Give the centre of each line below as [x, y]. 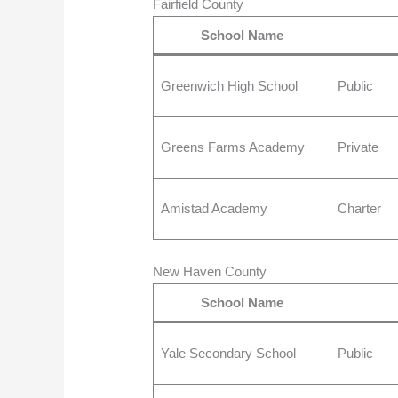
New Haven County [210, 272]
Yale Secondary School [228, 354]
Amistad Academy [214, 208]
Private [358, 147]
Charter [359, 208]
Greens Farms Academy [232, 147]
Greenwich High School [229, 85]
